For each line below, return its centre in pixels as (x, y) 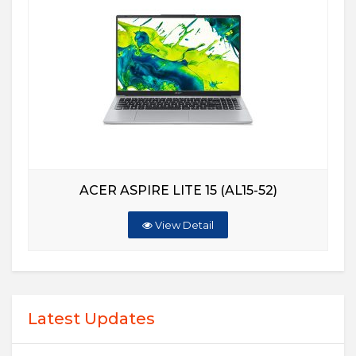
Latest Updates (91, 319)
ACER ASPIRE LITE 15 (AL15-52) (178, 191)
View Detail (183, 225)
